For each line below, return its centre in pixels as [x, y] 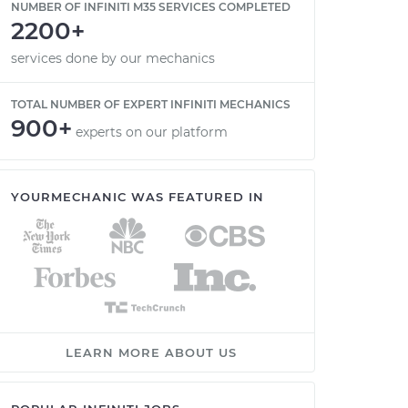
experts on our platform [152, 132]
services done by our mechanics [113, 58]
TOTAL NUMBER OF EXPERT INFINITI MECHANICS [151, 104]
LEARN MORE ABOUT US [151, 352]
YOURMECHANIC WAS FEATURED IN [138, 197]
